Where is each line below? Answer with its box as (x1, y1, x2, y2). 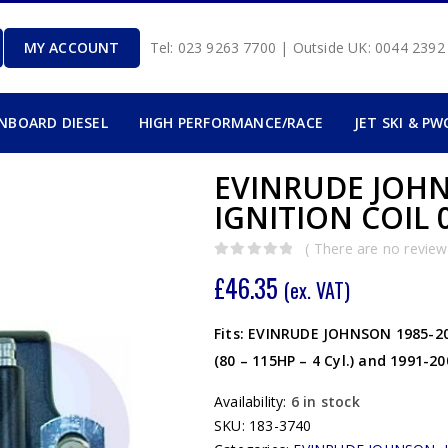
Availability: (214, 392, 291, 411)
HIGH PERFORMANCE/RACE (138, 113, 323, 132)
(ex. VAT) (284, 275, 350, 305)
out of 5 (222, 261, 280, 275)
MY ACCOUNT (23, 38, 120, 57)
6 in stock (290, 392, 360, 411)
